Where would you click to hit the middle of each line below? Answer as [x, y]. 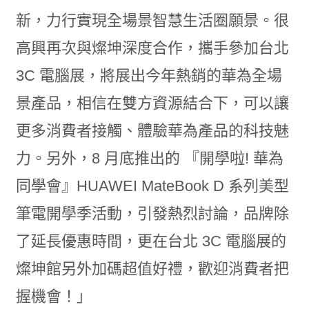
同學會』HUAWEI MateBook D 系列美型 [152, 186]
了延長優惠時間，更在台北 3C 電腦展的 [151, 241]
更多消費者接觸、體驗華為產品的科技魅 [152, 131]
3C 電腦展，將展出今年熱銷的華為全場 [149, 76]
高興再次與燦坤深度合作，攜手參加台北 [152, 48]
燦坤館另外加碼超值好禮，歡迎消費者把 [152, 269]
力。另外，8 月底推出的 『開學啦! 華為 [149, 158]
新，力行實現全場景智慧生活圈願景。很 [152, 20]
